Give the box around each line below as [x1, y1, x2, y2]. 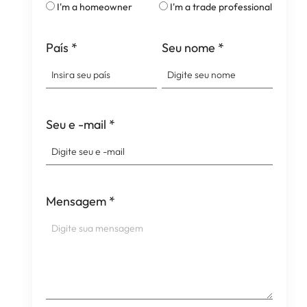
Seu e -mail [45, 116, 106, 132]
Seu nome [161, 40, 215, 56]
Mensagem [45, 193, 106, 209]
